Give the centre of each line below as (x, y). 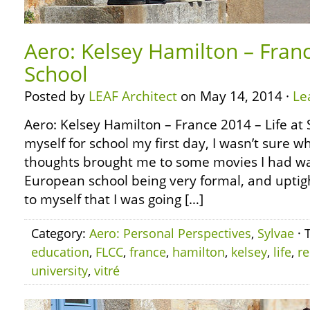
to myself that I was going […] (114, 199)
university (60, 271)
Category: (60, 233)
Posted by (56, 96)
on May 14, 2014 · (235, 96)
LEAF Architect (133, 96)
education (60, 252)
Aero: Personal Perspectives (170, 233)
